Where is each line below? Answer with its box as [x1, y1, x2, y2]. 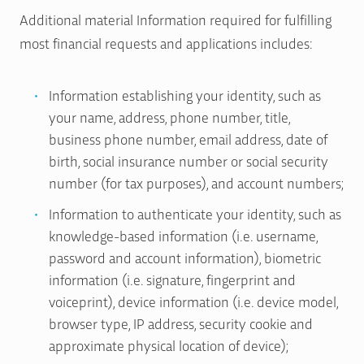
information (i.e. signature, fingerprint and [49, 270, 296, 289]
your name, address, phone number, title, [49, 106, 290, 126]
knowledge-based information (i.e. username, [49, 226, 318, 245]
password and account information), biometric [49, 248, 321, 267]
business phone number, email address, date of [49, 128, 327, 148]
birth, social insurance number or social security [49, 150, 328, 170]
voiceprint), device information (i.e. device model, [49, 292, 338, 311]
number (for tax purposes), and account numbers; [49, 172, 344, 192]
